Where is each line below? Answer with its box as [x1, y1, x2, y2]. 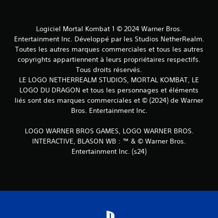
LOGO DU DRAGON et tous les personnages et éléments [19, 86, 199, 94]
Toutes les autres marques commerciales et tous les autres [15, 45, 203, 54]
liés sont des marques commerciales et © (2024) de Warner [15, 96, 203, 105]
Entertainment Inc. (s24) [72, 147, 146, 156]
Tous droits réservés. [76, 65, 142, 74]
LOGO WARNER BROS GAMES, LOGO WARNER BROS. [24, 127, 194, 135]
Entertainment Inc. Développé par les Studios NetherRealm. [14, 35, 204, 43]
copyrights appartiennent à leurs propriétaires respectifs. [18, 55, 200, 64]
